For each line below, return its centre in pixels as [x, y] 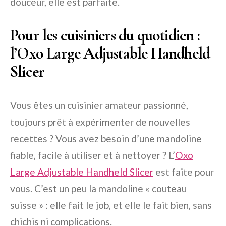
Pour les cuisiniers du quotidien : [105, 35]
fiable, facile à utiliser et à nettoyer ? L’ [93, 155]
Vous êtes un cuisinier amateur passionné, [99, 105]
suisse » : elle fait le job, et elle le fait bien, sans [111, 205]
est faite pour [184, 172]
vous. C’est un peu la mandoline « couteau [98, 188]
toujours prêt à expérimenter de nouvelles [100, 122]
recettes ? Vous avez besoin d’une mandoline [106, 138]
